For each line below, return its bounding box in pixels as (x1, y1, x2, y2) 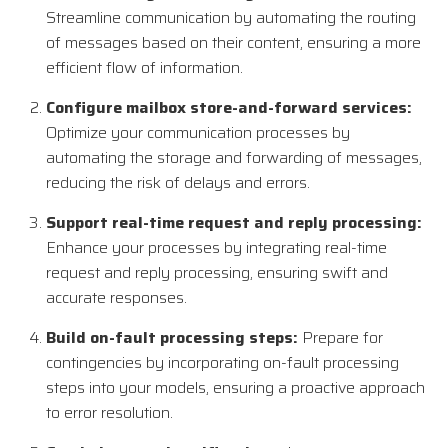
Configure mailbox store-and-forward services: (46, 95, 412, 121)
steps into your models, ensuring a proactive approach (46, 375, 425, 401)
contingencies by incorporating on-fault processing (46, 350, 399, 376)
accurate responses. (46, 285, 187, 311)
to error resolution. (46, 400, 173, 426)
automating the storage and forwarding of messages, (46, 145, 422, 171)
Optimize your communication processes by (46, 120, 350, 146)
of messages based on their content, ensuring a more (46, 30, 421, 56)
